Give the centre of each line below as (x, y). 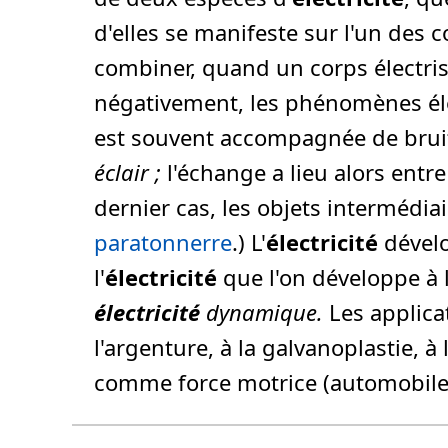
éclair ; (127, 172)
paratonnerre (163, 242)
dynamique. (261, 312)
